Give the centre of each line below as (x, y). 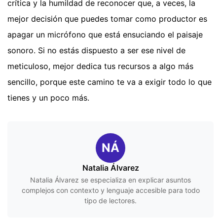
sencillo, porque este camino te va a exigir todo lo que (110, 82)
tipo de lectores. (110, 201)
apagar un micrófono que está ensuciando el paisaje (105, 35)
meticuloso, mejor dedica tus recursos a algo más (100, 66)
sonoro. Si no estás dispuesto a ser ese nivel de (96, 51)
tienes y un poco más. (48, 98)
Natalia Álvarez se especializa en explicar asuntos (110, 180)
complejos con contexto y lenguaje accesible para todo (110, 190)
